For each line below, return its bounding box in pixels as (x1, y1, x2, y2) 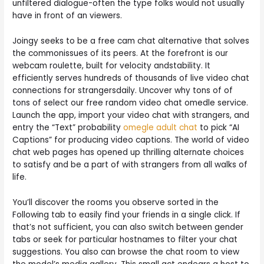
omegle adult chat (123, 121, 198, 133)
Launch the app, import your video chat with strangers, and (12, 109, 250, 121)
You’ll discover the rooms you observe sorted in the (12, 196, 219, 208)
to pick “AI (197, 121, 240, 133)
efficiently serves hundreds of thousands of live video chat (12, 72, 250, 84)
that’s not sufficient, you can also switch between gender (12, 221, 244, 233)
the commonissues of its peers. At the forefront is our (12, 47, 229, 59)
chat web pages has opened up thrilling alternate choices (12, 146, 245, 158)
